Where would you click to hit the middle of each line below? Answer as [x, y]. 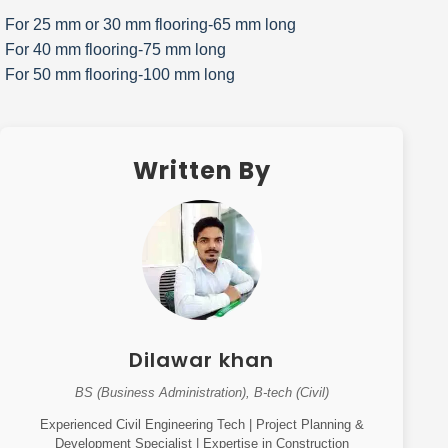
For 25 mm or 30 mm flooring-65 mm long [150, 25]
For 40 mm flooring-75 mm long [115, 50]
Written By [201, 171]
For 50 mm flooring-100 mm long [120, 75]
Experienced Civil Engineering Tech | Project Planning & [201, 425]
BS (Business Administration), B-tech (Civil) [201, 393]
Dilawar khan [202, 360]
